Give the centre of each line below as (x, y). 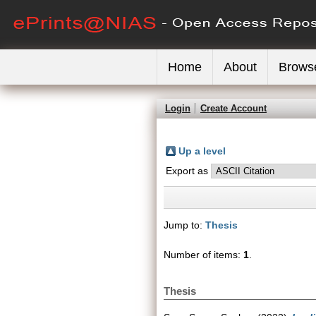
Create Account (233, 108)
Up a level (202, 151)
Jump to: (184, 225)
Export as (188, 171)
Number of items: (203, 255)
